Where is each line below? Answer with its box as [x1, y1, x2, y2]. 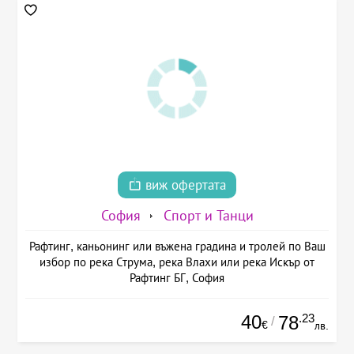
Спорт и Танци [163, 207, 254, 224]
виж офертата [141, 177, 226, 193]
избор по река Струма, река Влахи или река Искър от [40, 254, 314, 269]
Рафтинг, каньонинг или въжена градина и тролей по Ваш [28, 239, 326, 253]
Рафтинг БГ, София [130, 270, 224, 284]
